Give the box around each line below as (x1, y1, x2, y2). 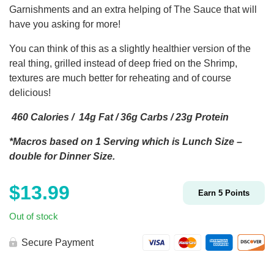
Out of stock (9, 211, 58, 221)
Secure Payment (21, 237, 94, 248)
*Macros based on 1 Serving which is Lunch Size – (9, 136, 242, 147)
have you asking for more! (9, 18, 120, 29)
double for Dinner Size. (9, 150, 115, 161)
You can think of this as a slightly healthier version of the (9, 43, 251, 54)
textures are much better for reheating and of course (9, 72, 231, 83)
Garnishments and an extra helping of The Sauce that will (9, 4, 257, 15)
